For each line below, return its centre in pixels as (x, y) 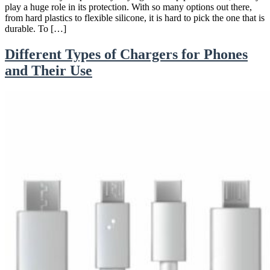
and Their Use (49, 71)
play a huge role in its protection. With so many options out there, (128, 7)
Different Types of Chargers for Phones (126, 55)
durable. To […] (36, 29)
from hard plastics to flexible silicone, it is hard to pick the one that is (135, 18)
